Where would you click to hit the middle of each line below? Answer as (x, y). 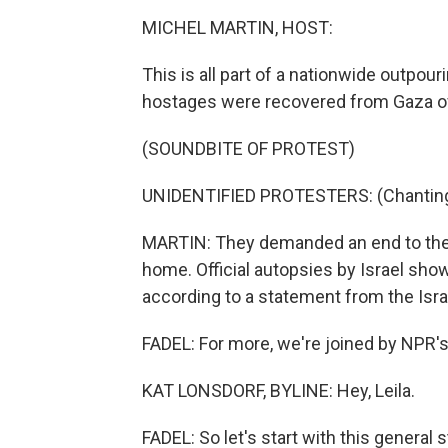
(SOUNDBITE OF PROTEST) (248, 148)
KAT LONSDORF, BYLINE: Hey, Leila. (278, 390)
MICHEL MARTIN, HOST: (237, 27)
